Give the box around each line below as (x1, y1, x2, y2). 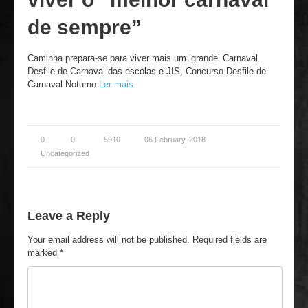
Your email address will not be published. (27, 234, 190, 245)
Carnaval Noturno (27, 79, 99, 89)
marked (27, 247, 60, 258)
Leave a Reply (27, 209, 110, 223)
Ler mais (99, 79, 133, 89)
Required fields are (192, 234, 267, 245)
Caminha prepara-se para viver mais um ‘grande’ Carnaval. (27, 53, 261, 63)
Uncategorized (41, 149, 89, 157)
